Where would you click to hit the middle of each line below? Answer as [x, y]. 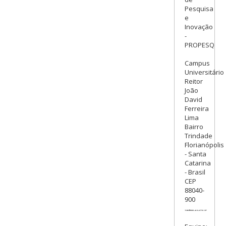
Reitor [193, 81]
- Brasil [195, 172]
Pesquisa [199, 9]
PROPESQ [199, 45]
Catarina [197, 163]
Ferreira [196, 109]
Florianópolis [204, 145]
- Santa [195, 154]
